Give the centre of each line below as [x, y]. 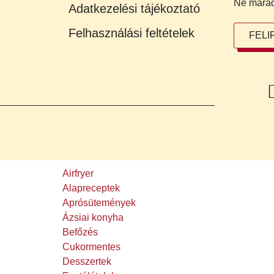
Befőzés [80, 232]
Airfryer [78, 174]
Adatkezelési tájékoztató [134, 9]
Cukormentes [91, 247]
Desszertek [87, 262]
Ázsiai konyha [93, 218]
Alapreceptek [91, 188]
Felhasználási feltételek [131, 33]
